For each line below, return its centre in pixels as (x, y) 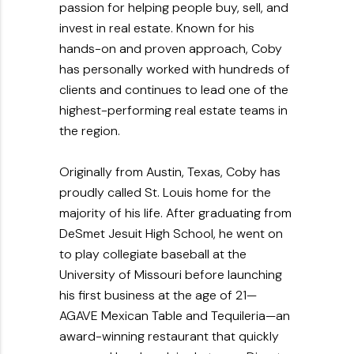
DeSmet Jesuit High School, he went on (171, 233)
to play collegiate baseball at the (153, 254)
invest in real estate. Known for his (157, 28)
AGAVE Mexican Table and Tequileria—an (175, 315)
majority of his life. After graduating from (175, 213)
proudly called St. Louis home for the (165, 192)
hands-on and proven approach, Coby (171, 48)
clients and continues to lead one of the (174, 89)
